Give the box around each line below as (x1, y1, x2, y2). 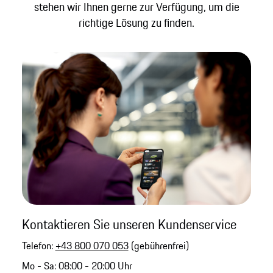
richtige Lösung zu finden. (79, 13, 194, 31)
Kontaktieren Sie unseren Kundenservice (21, 214, 236, 235)
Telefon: (21, 238, 55, 253)
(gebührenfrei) (128, 238, 189, 253)
